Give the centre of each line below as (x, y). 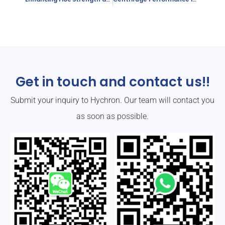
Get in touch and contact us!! (113, 82)
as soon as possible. (113, 117)
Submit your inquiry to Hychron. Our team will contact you (113, 100)
